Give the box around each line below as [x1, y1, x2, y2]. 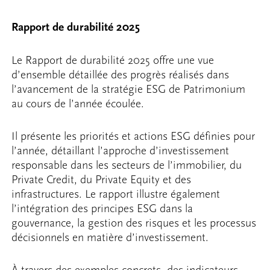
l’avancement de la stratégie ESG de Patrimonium [11, 82, 246, 96]
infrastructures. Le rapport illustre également [11, 187, 221, 201]
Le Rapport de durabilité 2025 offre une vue [11, 53, 215, 67]
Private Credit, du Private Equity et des [11, 173, 192, 187]
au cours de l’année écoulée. [11, 96, 145, 110]
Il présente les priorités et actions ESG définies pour [11, 130, 256, 143]
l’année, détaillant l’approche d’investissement [11, 144, 230, 158]
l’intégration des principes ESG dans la [11, 202, 193, 216]
